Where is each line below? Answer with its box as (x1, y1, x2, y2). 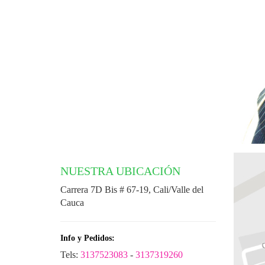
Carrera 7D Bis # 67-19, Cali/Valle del (60, 185, 203, 195)
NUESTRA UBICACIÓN (60, 164, 180, 178)
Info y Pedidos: (60, 234, 115, 243)
